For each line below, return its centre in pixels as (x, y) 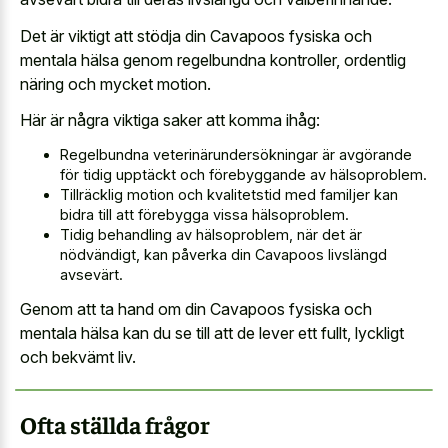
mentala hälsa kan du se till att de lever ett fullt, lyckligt (212, 333)
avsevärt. (91, 274)
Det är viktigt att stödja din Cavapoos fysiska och (196, 35)
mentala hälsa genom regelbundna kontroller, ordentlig (213, 59)
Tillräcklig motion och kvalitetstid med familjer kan (229, 194)
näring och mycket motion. (115, 83)
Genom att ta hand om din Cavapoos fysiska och (196, 309)
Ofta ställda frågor (115, 424)
